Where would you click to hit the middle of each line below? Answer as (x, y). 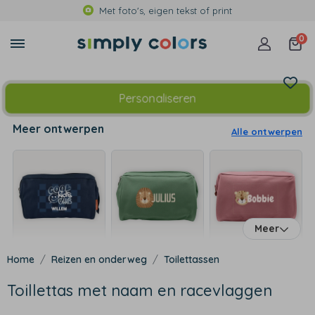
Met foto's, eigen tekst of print (166, 11)
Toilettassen (192, 259)
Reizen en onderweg (99, 259)
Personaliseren (157, 98)
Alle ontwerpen (267, 131)
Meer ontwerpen (58, 129)
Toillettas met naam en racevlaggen (140, 291)
